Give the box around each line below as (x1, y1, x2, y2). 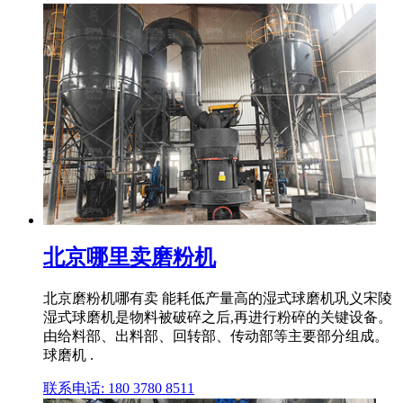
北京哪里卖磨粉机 (43, 246, 216, 270)
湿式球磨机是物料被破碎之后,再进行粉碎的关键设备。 (43, 309, 392, 325)
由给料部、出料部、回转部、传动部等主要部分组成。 (43, 327, 389, 344)
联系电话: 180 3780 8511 (43, 380, 194, 396)
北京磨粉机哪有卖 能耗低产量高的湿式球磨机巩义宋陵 (43, 290, 392, 306)
